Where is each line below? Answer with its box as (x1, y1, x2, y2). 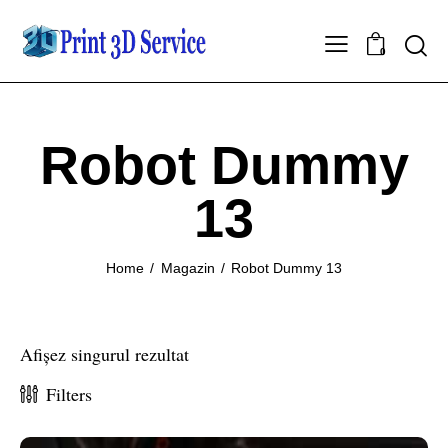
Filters (46, 382, 92, 407)
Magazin (160, 259, 215, 276)
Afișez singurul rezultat (20, 341, 189, 366)
